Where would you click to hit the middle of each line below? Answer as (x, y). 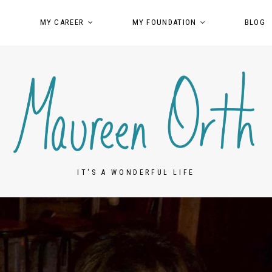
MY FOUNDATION (164, 22)
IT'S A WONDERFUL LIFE (136, 172)
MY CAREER (62, 22)
